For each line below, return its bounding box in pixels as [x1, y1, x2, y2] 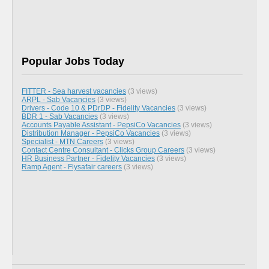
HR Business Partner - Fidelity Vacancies [22, 154, 155, 162]
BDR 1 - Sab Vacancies [22, 112, 98, 120]
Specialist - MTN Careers [22, 137, 103, 145]
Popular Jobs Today [22, 55, 124, 67]
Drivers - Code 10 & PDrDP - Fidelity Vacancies [22, 103, 175, 112]
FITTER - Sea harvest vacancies [22, 86, 126, 95]
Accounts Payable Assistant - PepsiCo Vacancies [22, 120, 181, 128]
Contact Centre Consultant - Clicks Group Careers [22, 145, 184, 154]
